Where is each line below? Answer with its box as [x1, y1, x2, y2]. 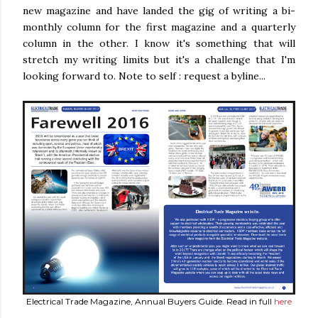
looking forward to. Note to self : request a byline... [23, 69, 265, 82]
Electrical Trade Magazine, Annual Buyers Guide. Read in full [26, 295, 274, 307]
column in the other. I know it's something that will [23, 36, 295, 50]
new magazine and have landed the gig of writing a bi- [23, 4, 295, 17]
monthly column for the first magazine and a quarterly [23, 20, 295, 33]
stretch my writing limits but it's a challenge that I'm [23, 53, 295, 66]
